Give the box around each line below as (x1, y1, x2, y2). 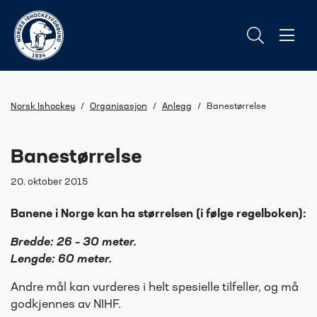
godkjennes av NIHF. (11, 299, 121, 311)
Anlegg (162, 103, 192, 111)
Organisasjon (90, 103, 147, 111)
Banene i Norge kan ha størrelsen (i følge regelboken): (11, 209, 306, 220)
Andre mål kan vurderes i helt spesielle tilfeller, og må (11, 282, 299, 294)
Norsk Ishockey (11, 103, 75, 111)
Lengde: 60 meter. (11, 254, 112, 265)
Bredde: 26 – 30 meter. (11, 237, 137, 248)
